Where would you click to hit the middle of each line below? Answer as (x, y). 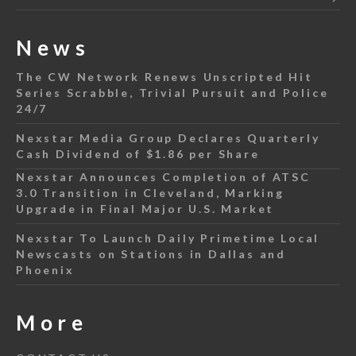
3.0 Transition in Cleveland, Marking (150, 193)
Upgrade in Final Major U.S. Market (145, 209)
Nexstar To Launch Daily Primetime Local (168, 238)
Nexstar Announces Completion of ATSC (163, 177)
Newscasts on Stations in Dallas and (151, 254)
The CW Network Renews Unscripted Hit (164, 77)
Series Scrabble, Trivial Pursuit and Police (172, 93)
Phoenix (45, 270)
